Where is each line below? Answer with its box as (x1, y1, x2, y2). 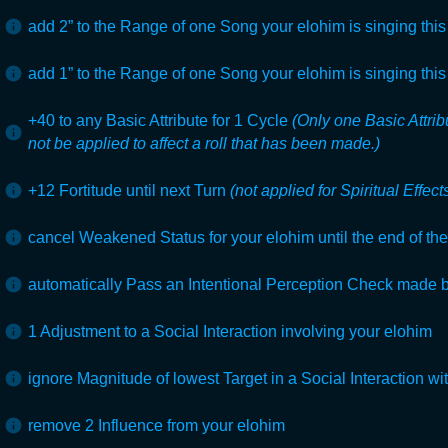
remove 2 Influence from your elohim (28, 416, 285, 434)
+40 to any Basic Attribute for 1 (28, 111, 243, 129)
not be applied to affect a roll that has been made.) (28, 134, 380, 152)
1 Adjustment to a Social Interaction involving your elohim (28, 322, 432, 340)
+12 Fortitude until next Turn (28, 181, 230, 199)
